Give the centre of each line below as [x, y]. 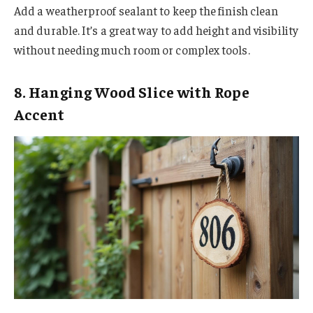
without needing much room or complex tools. [132, 50]
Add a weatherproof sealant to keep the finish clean [146, 11]
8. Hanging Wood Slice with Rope [132, 91]
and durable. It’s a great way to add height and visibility [156, 30]
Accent [39, 114]
